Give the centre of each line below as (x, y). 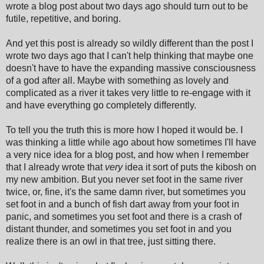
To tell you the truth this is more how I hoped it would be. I (124, 130)
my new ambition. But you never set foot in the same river (124, 179)
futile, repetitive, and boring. (63, 18)
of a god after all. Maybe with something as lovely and (117, 80)
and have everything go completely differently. (101, 105)
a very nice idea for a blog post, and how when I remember (127, 154)
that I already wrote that (55, 167)
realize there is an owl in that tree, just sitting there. (111, 241)
